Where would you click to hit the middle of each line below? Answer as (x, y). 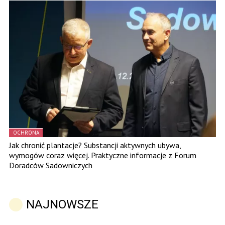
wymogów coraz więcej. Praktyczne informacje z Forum (103, 155)
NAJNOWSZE (62, 205)
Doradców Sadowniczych (51, 165)
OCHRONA (26, 133)
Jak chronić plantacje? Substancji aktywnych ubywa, (95, 145)
